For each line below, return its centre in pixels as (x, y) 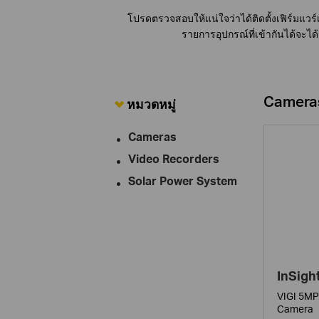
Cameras (152, 137)
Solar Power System (182, 181)
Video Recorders (173, 159)
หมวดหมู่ (151, 104)
